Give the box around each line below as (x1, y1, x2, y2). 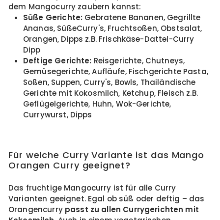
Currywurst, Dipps (23, 110, 94, 120)
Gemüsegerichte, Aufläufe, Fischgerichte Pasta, (23, 66, 208, 77)
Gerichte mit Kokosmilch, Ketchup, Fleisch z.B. (23, 88, 198, 98)
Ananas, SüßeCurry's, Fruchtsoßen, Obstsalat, (23, 23, 202, 33)
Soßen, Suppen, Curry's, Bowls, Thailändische (23, 77, 196, 87)
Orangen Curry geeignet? (8, 159, 131, 171)
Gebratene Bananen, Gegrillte (82, 12, 201, 23)
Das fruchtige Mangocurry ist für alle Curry (8, 183, 176, 193)
